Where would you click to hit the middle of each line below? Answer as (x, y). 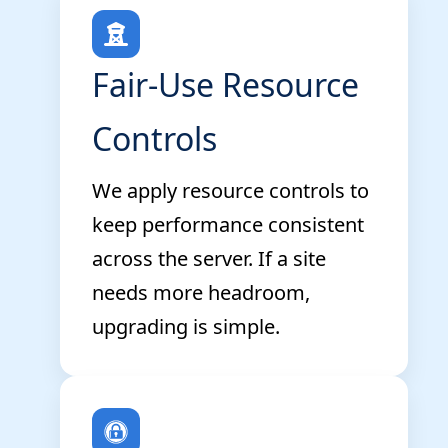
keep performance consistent (228, 224)
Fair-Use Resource (225, 84)
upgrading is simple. (186, 326)
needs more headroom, (201, 292)
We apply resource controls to (230, 190)
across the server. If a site (209, 258)
